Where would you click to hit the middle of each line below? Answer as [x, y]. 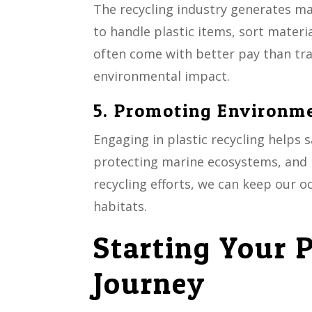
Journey [150, 283]
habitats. [120, 206]
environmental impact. [162, 76]
